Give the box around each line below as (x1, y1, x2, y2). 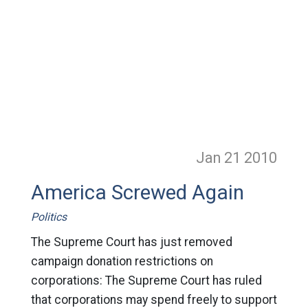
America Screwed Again (30, 181, 244, 204)
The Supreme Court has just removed (30, 235, 232, 249)
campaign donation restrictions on (30, 254, 213, 268)
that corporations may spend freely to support (30, 293, 277, 307)
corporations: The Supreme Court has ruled (30, 274, 262, 287)
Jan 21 (196, 149, 245, 166)
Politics (30, 210, 67, 223)
